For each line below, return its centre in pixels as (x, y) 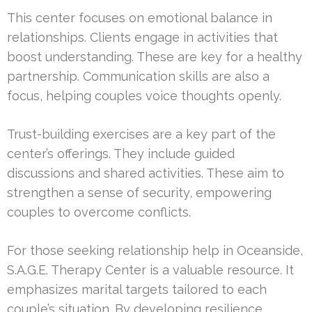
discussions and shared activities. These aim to (146, 173)
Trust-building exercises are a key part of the (141, 134)
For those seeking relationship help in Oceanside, (155, 251)
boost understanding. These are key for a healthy (155, 57)
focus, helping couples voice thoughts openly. (144, 96)
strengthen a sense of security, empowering (139, 193)
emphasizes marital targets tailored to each (137, 290)
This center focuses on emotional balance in (140, 18)
